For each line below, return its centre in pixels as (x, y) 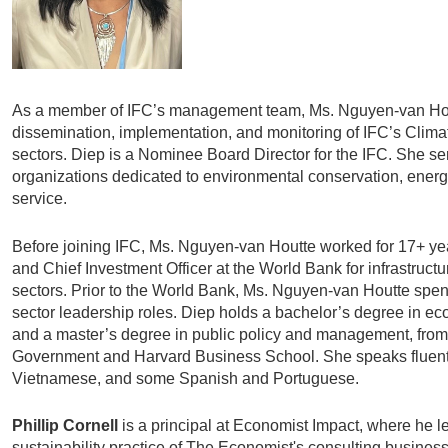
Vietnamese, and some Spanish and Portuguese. (186, 378)
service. (40, 199)
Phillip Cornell (65, 426)
